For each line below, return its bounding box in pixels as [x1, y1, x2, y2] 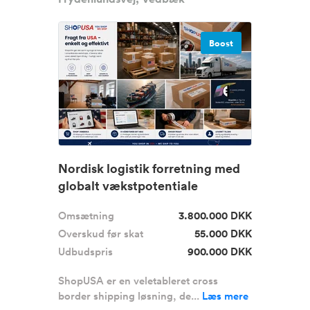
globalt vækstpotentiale [58, 177, 198, 194]
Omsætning [58, 208, 114, 223]
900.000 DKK [188, 244, 252, 259]
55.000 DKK [194, 226, 252, 241]
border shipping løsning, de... [58, 289, 202, 303]
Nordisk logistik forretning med [58, 160, 240, 176]
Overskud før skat [58, 226, 143, 241]
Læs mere [202, 289, 248, 303]
